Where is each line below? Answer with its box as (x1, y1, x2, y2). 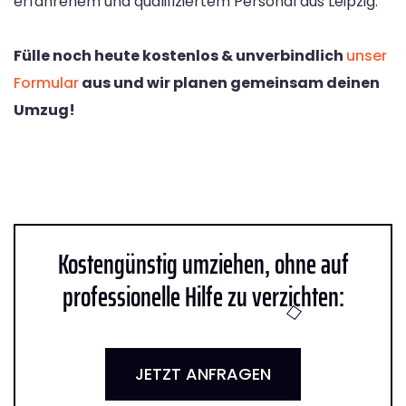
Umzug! (14, 99, 75, 121)
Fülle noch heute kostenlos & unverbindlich (14, 44, 346, 66)
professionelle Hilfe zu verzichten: (62, 275, 344, 318)
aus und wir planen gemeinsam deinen (79, 72, 380, 93)
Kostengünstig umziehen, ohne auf (57, 242, 349, 285)
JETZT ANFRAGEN (135, 362, 271, 385)
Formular (14, 72, 79, 93)
